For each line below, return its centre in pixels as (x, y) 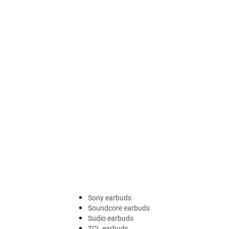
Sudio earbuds (111, 218)
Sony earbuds (110, 198)
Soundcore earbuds (119, 208)
